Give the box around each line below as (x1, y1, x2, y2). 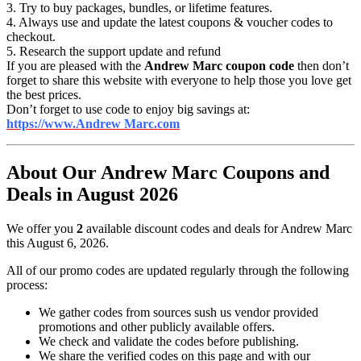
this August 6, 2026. (6, 235, 109, 250)
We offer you (6, 221, 77, 235)
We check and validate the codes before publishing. (39, 334, 299, 348)
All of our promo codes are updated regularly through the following (6, 263, 349, 277)
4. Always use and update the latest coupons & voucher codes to (6, 15, 333, 29)
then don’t (294, 58, 349, 73)
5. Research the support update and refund (6, 44, 221, 58)
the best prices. (6, 87, 81, 102)
